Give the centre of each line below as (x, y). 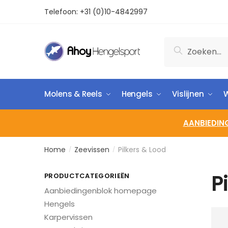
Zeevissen (92, 150)
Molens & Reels (73, 94)
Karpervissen (68, 217)
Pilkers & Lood (142, 150)
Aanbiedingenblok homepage (101, 191)
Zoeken (191, 48)
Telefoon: (62, 12)
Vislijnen (188, 94)
